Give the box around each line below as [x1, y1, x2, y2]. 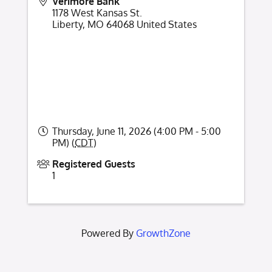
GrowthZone [136, 227, 191, 240]
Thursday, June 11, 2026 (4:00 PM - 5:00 [52, 125, 221, 138]
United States [137, 18, 197, 31]
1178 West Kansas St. [52, 7, 142, 19]
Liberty [52, 18, 83, 31]
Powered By [81, 227, 136, 240]
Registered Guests [52, 158, 135, 171]
